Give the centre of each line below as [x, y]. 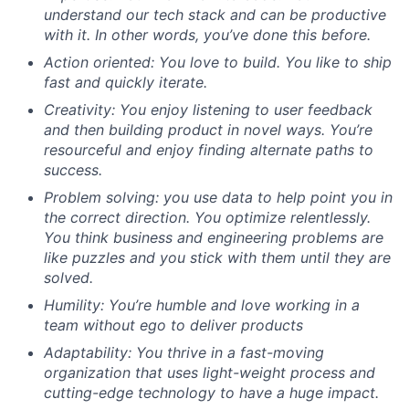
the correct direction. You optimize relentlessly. [207, 217]
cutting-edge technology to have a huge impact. [211, 392]
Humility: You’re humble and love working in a [202, 304]
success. [73, 169]
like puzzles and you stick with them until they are [217, 257]
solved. [68, 277]
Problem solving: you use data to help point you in [218, 197]
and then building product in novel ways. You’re [208, 129]
